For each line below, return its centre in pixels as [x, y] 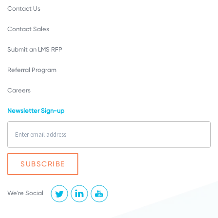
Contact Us [24, 8]
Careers [19, 90]
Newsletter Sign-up [36, 110]
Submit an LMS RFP [35, 49]
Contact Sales [28, 29]
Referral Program [32, 70]
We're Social [25, 193]
